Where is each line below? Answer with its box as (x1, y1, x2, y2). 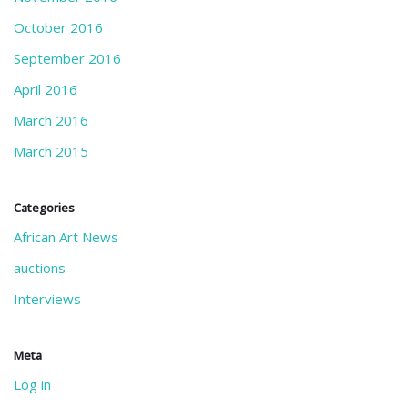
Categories (14, 199, 75, 216)
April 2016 (14, 80, 77, 98)
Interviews (14, 290, 81, 308)
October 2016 (14, 18, 103, 36)
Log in (14, 375, 51, 393)
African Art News (14, 228, 118, 246)
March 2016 (14, 111, 88, 129)
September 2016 (14, 49, 121, 67)
